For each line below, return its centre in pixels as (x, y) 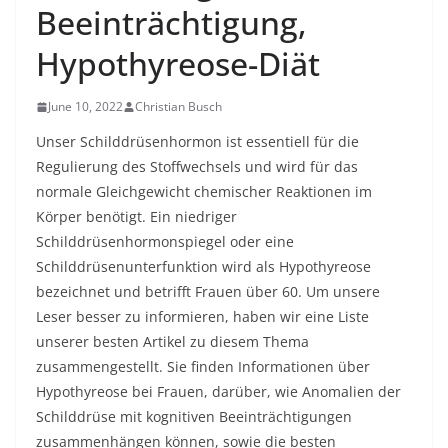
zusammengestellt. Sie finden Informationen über (203, 366)
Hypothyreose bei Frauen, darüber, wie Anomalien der (218, 391)
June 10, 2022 (85, 106)
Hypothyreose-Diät (178, 63)
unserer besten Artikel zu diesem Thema (172, 341)
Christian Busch (178, 106)
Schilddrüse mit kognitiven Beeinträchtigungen (194, 416)
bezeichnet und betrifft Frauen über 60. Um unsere (208, 291)
